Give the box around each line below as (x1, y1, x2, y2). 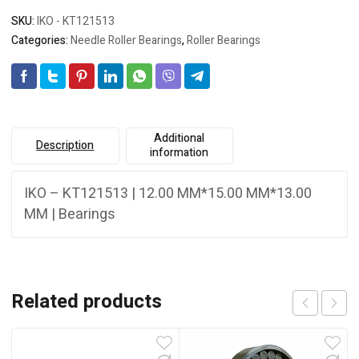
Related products (11, 288, 162, 316)
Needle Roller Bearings (71, 32, 182, 49)
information (150, 144, 209, 161)
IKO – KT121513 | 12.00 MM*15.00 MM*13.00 (24, 183, 312, 204)
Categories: (11, 32, 71, 49)
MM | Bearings (24, 204, 115, 225)
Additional (154, 130, 205, 147)
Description (36, 137, 95, 154)
